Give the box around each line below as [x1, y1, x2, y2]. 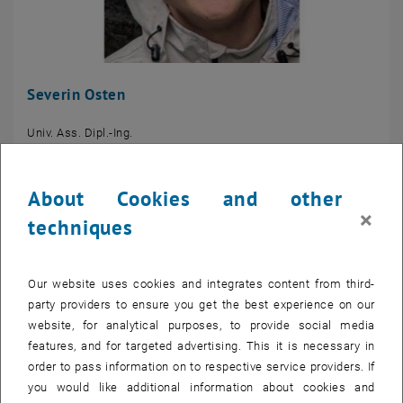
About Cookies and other [28, 184, 343, 211]
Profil [27, 148, 56, 163]
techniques [28, 213, 134, 240]
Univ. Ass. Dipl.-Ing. [27, 126, 133, 140]
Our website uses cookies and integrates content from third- [28, 276, 375, 291]
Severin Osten [27, 85, 126, 105]
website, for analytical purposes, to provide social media [28, 318, 375, 332]
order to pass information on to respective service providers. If [28, 359, 375, 373]
